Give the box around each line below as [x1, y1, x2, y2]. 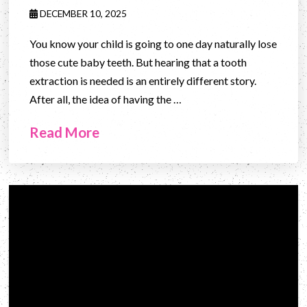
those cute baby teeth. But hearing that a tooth [29, 55, 247, 69]
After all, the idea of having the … [29, 92, 182, 106]
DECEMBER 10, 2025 [38, 7, 127, 19]
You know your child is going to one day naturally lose [29, 36, 278, 50]
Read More [29, 123, 100, 140]
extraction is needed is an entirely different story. [29, 73, 257, 87]
